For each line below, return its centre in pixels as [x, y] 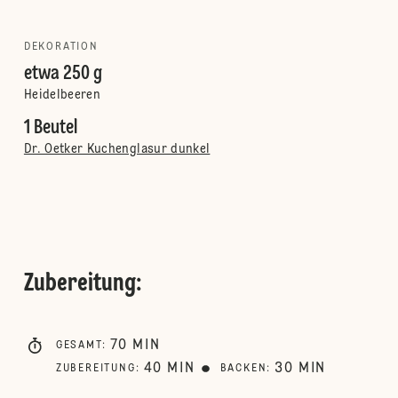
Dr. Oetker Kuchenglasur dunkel [117, 149]
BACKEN [243, 369]
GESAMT [79, 346]
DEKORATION [61, 47]
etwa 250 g [63, 74]
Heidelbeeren [62, 95]
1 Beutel [50, 128]
